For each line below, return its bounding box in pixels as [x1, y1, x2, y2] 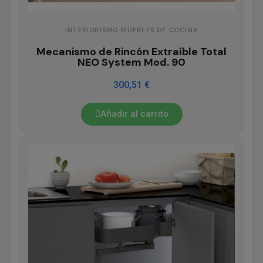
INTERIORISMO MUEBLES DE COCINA [65, 26, 198, 35]
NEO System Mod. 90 [77, 55, 186, 70]
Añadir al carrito [100, 109, 168, 120]
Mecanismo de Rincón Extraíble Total [36, 45, 227, 59]
